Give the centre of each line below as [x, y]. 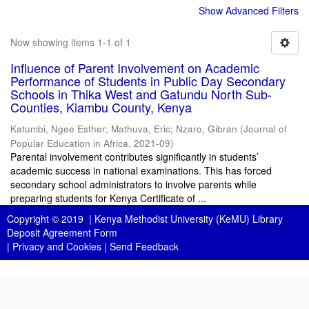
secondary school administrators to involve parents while [133, 184]
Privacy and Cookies [57, 246]
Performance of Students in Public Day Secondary [148, 81]
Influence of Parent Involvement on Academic [135, 68]
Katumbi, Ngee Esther [58, 129]
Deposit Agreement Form [62, 232]
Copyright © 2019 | [51, 219]
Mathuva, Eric [141, 129]
